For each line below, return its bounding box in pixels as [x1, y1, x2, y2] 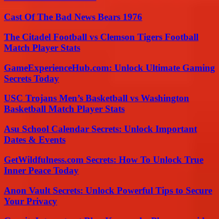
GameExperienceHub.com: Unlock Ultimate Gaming [4, 62, 215, 73]
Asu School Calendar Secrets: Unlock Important [4, 124, 197, 134]
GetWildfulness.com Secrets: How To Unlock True [4, 154, 203, 165]
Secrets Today [4, 73, 59, 84]
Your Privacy [4, 196, 57, 206]
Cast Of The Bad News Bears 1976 [4, 12, 142, 22]
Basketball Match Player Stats [4, 104, 125, 114]
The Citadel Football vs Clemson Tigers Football [4, 31, 198, 42]
